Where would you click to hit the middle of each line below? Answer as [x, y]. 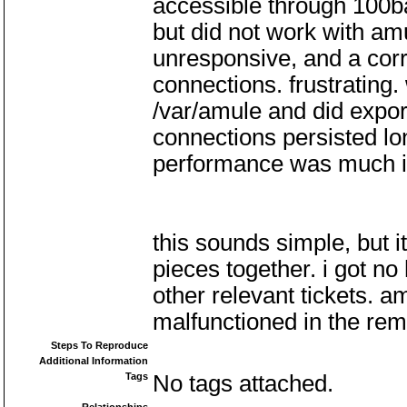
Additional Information [94, 361]
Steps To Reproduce [99, 345]
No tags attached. [243, 383]
